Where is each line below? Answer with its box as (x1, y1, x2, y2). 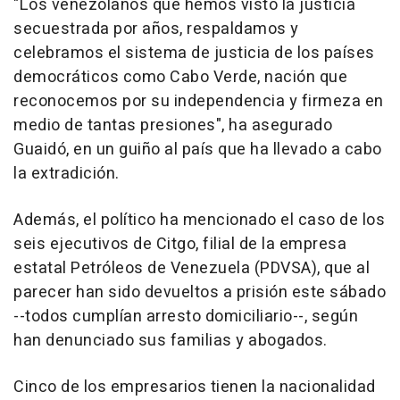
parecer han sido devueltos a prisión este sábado (13, 279, 386, 304)
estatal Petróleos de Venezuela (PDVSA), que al (13, 255, 370, 280)
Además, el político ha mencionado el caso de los (13, 207, 385, 232)
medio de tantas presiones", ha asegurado (13, 112, 332, 137)
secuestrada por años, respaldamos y (13, 16, 299, 41)
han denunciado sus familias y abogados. (13, 328, 328, 353)
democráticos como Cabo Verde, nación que (13, 64, 347, 89)
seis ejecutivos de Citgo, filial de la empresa (13, 231, 346, 256)
